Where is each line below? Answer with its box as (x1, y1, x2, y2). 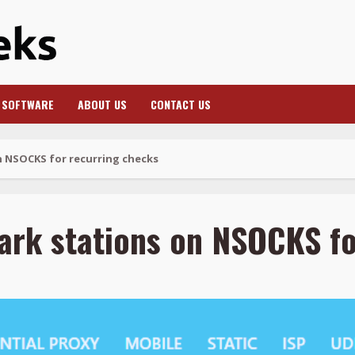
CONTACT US (151, 96, 211, 113)
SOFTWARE (2, 96, 54, 113)
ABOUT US (78, 96, 127, 113)
